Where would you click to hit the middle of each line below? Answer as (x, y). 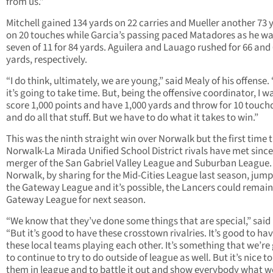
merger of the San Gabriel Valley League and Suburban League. (139, 164)
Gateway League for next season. (76, 200)
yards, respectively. (47, 60)
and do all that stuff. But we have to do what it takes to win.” (132, 118)
